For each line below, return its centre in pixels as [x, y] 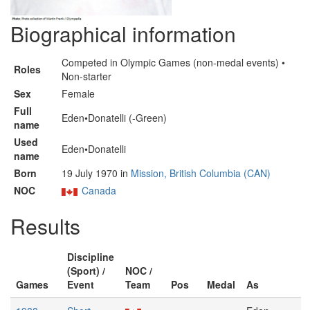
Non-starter [86, 76]
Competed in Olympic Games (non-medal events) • [173, 62]
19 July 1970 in [96, 173]
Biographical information [123, 34]
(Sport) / [86, 271]
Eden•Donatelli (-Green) [114, 118]
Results [45, 226]
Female [78, 93]
